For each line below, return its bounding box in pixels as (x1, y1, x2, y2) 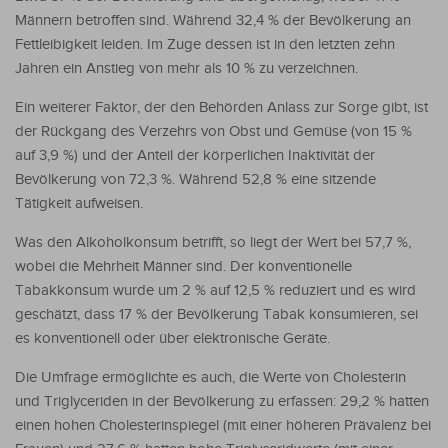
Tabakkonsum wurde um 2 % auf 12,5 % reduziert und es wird (15, 281, 416, 299)
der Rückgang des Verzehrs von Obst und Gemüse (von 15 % (15, 122, 412, 140)
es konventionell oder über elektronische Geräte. (15, 329, 330, 347)
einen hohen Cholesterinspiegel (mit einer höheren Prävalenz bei (15, 416, 431, 434)
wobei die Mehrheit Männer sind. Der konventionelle (15, 257, 352, 275)
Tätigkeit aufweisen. (15, 194, 143, 212)
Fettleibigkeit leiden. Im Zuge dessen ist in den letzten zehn (15, 35, 395, 53)
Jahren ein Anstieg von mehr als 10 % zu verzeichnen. (15, 59, 358, 77)
